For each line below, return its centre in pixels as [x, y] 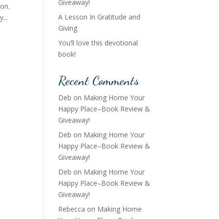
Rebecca [72, 209]
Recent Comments [99, 80]
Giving [68, 28]
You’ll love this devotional [98, 43]
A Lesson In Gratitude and [99, 17]
